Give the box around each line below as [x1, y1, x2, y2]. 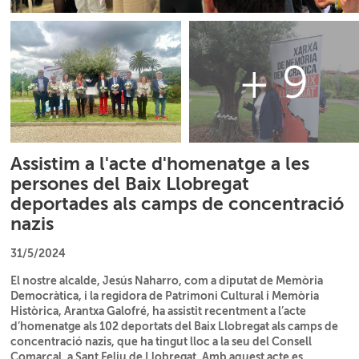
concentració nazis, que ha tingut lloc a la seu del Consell [10, 335, 313, 349]
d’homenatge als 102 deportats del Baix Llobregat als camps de [10, 320, 339, 333]
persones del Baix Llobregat [10, 174, 250, 195]
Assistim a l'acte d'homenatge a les [10, 154, 310, 175]
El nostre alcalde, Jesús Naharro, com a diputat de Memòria [10, 274, 324, 288]
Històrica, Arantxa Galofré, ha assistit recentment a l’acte [10, 305, 307, 318]
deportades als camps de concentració [10, 194, 345, 215]
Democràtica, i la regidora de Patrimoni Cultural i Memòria [10, 289, 320, 303]
